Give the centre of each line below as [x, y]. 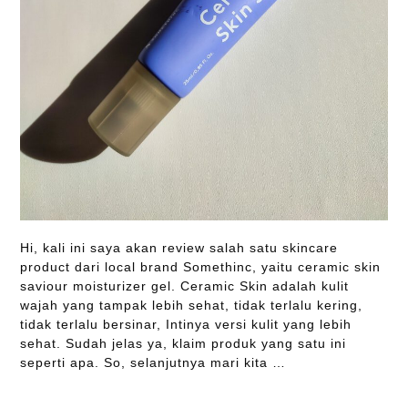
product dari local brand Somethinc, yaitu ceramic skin [200, 267]
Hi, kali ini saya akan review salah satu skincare [178, 248]
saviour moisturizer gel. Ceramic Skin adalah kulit [184, 286]
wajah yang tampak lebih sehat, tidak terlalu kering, [191, 306]
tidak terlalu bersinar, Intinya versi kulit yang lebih [185, 325]
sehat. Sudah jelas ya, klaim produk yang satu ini [183, 344]
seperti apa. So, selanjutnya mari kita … [153, 363]
